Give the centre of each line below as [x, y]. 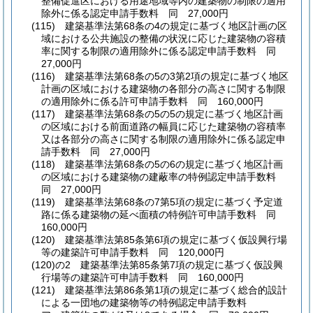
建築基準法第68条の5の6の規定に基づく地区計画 [174, 164]
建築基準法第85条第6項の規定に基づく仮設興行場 [176, 239]
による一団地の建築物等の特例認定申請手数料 [144, 302]
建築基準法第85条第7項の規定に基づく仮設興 [182, 264]
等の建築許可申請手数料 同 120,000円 [133, 252]
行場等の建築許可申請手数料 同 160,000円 [143, 277]
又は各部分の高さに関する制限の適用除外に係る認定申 [163, 139]
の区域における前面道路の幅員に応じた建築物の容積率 [163, 126]
